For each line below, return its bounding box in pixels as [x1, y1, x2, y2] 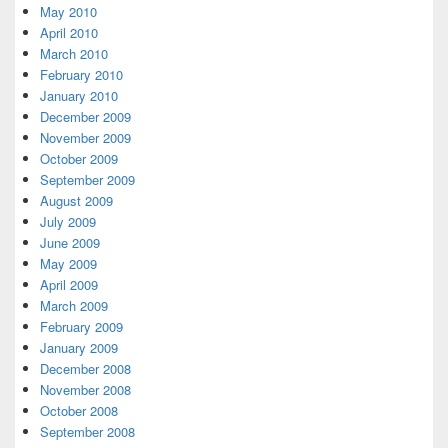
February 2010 [40, 65, 123, 85]
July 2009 [40, 212, 96, 232]
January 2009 [40, 338, 118, 358]
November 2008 [40, 380, 131, 400]
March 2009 [40, 296, 108, 316]
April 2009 [40, 275, 98, 295]
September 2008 [40, 422, 135, 442]
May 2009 [40, 254, 97, 274]
